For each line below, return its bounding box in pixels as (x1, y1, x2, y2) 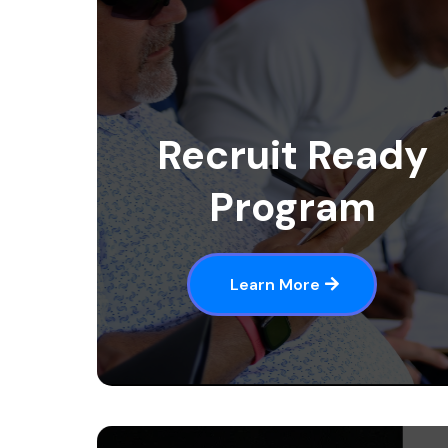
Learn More (230, 273, 320, 295)
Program (208, 180, 376, 233)
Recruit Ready (156, 128, 428, 181)
